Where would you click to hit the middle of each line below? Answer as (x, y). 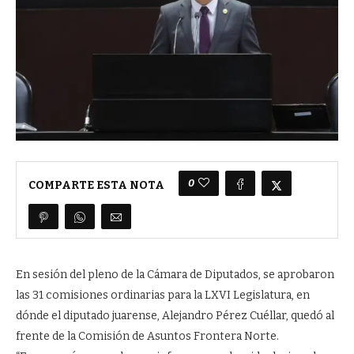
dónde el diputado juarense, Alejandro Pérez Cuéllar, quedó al (175, 316)
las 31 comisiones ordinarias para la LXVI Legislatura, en (163, 296)
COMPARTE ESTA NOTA (96, 185)
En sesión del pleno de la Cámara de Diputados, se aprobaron (175, 275)
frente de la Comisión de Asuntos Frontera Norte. (147, 337)
